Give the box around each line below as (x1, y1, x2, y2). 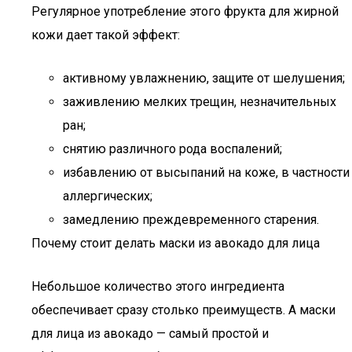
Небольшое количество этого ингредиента (31, 279, 284, 294)
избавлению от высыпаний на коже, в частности (63, 165, 350, 180)
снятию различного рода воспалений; (63, 141, 282, 156)
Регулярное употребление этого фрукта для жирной (31, 4, 339, 19)
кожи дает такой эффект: (31, 27, 180, 42)
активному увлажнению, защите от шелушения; (63, 71, 345, 86)
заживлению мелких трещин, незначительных (63, 94, 336, 109)
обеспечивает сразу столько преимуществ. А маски (31, 302, 335, 317)
